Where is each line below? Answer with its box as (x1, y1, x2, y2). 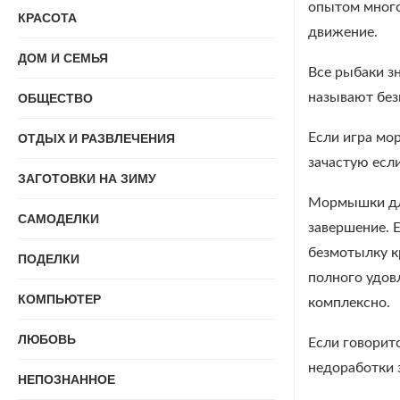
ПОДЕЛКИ (18, 252, 79, 266)
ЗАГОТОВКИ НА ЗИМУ (18, 171, 156, 186)
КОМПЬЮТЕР (18, 292, 101, 306)
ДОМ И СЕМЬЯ (18, 51, 108, 65)
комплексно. (308, 296, 390, 310)
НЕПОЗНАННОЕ (18, 372, 115, 387)
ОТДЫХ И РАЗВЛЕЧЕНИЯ (18, 131, 175, 146)
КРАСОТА (18, 11, 77, 25)
